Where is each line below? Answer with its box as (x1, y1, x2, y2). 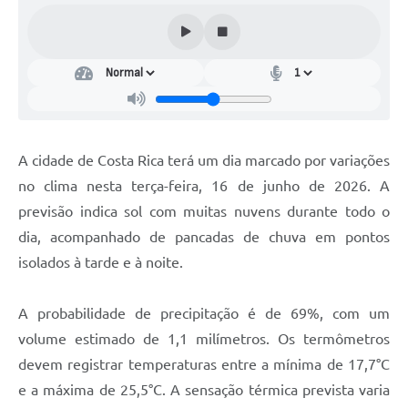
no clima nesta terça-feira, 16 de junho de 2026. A (18, 178, 390, 195)
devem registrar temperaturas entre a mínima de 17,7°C (18, 356, 390, 373)
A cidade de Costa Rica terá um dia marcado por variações (18, 152, 390, 169)
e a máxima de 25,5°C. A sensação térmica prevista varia (18, 382, 390, 399)
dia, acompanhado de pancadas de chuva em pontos (18, 229, 390, 246)
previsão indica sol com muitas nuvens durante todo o (18, 203, 390, 220)
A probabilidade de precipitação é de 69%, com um (18, 305, 390, 322)
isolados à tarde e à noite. (18, 254, 187, 271)
